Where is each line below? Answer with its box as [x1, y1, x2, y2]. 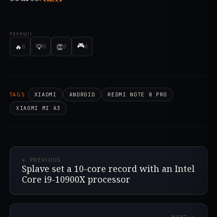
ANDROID [69, 91, 95, 98]
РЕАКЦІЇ [10, 31, 32, 37]
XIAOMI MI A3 [16, 105, 61, 112]
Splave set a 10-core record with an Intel [22, 163, 195, 175]
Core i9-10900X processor [22, 173, 130, 186]
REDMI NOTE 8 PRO [108, 91, 167, 98]
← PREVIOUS [22, 156, 61, 164]
